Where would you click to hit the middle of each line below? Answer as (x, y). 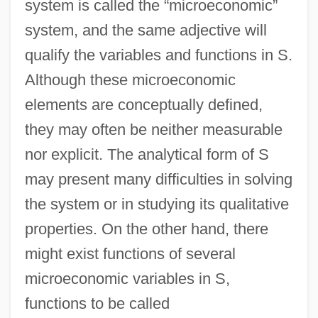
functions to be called (97, 303)
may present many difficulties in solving (158, 179)
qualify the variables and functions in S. (158, 55)
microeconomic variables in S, (127, 278)
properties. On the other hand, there (146, 229)
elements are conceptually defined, (143, 104)
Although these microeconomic (130, 79)
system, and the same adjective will (146, 30)
